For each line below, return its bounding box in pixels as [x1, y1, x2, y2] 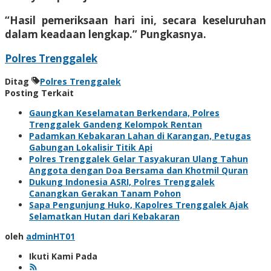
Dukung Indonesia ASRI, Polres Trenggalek [29, 175, 215, 188]
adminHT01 [26, 230, 75, 242]
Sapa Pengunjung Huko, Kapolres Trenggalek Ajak [29, 198, 249, 211]
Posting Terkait [5, 87, 74, 99]
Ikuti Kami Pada [29, 250, 97, 262]
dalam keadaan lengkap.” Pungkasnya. [5, 27, 206, 41]
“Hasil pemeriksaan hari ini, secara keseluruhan [5, 13, 266, 27]
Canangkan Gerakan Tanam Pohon [29, 187, 181, 199]
